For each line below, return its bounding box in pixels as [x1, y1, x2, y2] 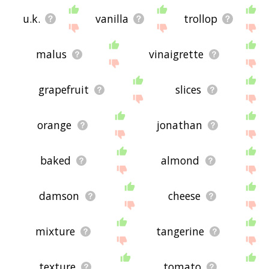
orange [37, 118, 72, 133]
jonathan [156, 118, 202, 133]
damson [39, 189, 80, 204]
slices [175, 82, 202, 97]
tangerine [156, 224, 205, 239]
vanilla [95, 11, 128, 26]
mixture [35, 224, 76, 239]
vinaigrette [149, 47, 204, 62]
